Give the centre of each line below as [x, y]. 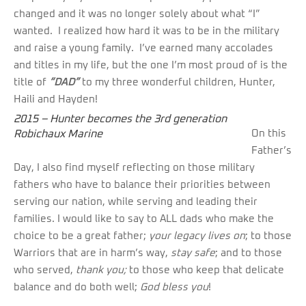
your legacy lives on [197, 236]
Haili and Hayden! [56, 100]
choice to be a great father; [81, 236]
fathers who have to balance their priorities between [142, 185]
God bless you [173, 288]
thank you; [102, 270]
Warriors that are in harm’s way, [92, 253]
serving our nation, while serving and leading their [136, 202]
